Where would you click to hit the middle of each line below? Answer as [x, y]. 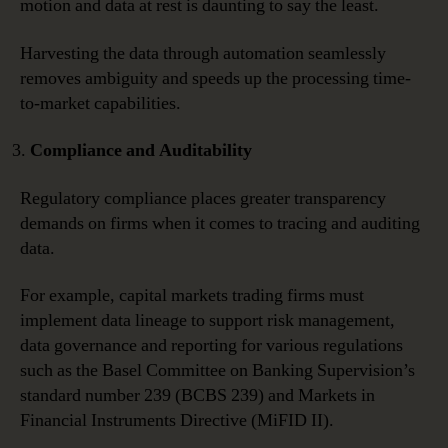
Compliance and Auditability [141, 151]
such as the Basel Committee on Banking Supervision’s [217, 371]
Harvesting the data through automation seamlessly [203, 53]
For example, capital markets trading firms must [192, 296]
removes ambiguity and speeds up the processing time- [215, 78]
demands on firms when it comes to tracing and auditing [220, 223]
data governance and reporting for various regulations [211, 346]
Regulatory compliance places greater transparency [203, 198]
